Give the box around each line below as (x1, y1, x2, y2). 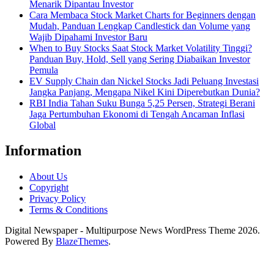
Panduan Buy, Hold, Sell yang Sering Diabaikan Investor (29, 53, 250, 64)
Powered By (5, 236, 56, 247)
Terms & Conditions (29, 204, 108, 215)
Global (29, 119, 56, 130)
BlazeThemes (56, 236, 108, 247)
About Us (29, 171, 67, 182)
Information (5, 143, 81, 159)
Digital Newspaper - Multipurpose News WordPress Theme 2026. (5, 225, 260, 236)
